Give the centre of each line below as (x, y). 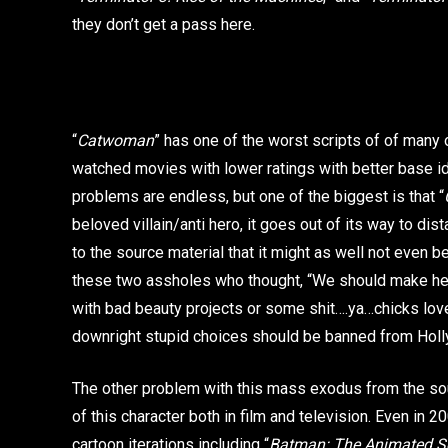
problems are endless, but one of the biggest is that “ (258, 196)
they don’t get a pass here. (163, 24)
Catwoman (115, 140)
